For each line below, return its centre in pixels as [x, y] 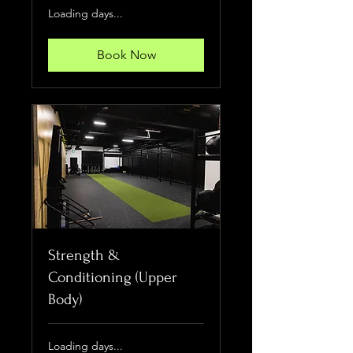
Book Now [126, 55]
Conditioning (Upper [113, 278]
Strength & [84, 256]
